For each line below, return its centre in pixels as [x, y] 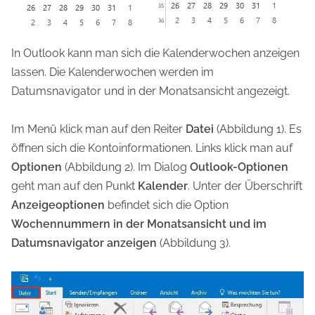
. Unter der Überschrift [245, 186]
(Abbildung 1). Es [258, 129]
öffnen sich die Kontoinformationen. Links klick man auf [152, 148]
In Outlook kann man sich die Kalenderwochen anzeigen [155, 53]
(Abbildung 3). [194, 243]
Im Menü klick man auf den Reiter [98, 129]
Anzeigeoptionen [58, 205]
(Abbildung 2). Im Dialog [126, 167]
